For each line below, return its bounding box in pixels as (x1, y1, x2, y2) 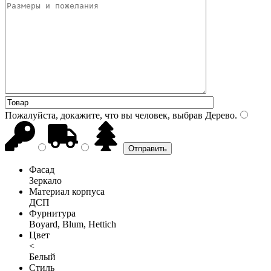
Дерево (203, 109, 235, 120)
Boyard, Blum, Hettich (29, 218, 116, 229)
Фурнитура (29, 207, 76, 218)
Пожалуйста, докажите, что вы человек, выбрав (5, 109, 203, 120)
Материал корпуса (29, 186, 105, 197)
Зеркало (29, 175, 62, 186)
